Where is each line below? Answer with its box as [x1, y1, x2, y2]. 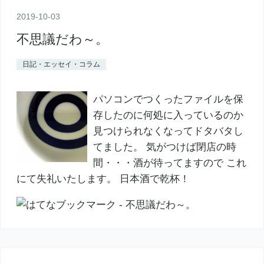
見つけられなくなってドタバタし [93, 125, 243, 137]
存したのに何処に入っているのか [93, 109, 243, 121]
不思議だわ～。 [16, 31, 108, 47]
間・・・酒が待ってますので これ [93, 157, 246, 169]
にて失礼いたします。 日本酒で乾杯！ [16, 173, 190, 184]
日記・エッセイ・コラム [22, 60, 100, 68]
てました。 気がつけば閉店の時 [93, 141, 236, 153]
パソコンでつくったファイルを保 [93, 93, 243, 105]
